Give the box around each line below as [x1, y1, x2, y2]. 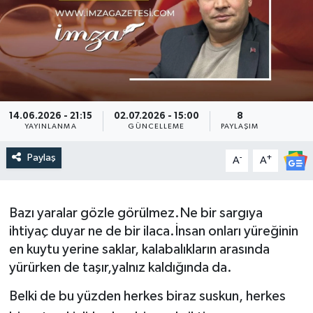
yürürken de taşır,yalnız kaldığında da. [8, 261, 232, 275]
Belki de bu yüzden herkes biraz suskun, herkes [8, 289, 286, 303]
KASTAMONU [37, 197, 115, 209]
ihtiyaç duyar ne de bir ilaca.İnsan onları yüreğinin [8, 224, 298, 239]
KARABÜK [37, 161, 95, 173]
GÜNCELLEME [128, 122, 185, 130]
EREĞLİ [37, 90, 80, 102]
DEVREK [37, 19, 85, 31]
